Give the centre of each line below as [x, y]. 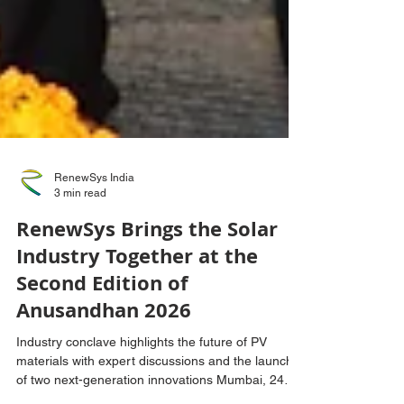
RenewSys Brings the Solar [147, 265]
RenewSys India [94, 214]
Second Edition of [102, 319]
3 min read [80, 229]
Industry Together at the [137, 292]
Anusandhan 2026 [104, 346]
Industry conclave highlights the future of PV [142, 378]
